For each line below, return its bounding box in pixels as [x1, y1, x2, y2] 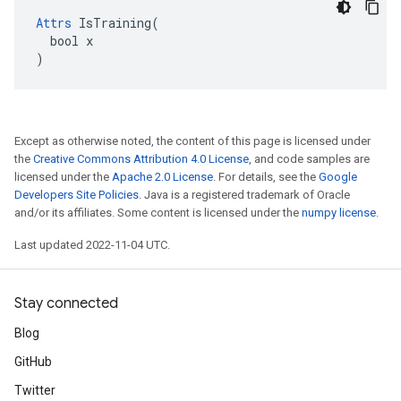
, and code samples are [249, 152, 370, 166]
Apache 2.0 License [112, 170, 213, 183]
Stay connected [14, 294, 118, 312]
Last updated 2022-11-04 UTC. [14, 238, 170, 252]
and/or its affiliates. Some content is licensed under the [14, 206, 302, 219]
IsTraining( [72, 14, 159, 31]
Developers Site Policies [14, 188, 139, 201]
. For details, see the [213, 170, 319, 183]
